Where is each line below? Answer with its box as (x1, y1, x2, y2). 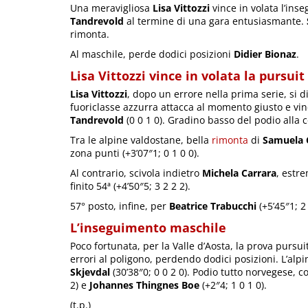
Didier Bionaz (234, 47, 296, 61)
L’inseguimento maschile (70, 219, 226, 236)
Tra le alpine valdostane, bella (70, 133, 212, 147)
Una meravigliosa (70, 1, 153, 15)
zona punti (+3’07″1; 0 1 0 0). (70, 146, 199, 160)
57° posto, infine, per (70, 199, 169, 213)
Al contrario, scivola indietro (70, 166, 202, 180)
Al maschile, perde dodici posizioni (70, 47, 234, 61)
